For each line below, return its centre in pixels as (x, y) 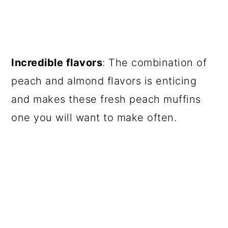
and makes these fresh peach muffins (106, 99)
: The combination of (155, 63)
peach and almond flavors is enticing (104, 81)
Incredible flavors (57, 63)
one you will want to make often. (94, 118)
